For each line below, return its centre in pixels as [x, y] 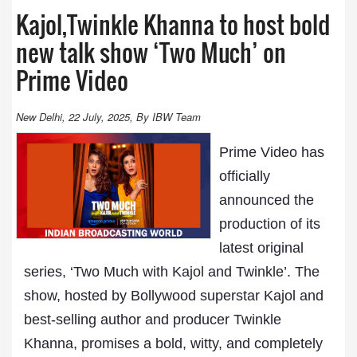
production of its [269, 224]
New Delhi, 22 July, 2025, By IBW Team [108, 117]
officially [244, 176]
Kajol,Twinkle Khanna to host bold [173, 24]
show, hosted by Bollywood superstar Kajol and [174, 296]
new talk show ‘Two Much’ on [151, 52]
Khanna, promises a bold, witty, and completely [173, 343]
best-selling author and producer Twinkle [153, 320]
